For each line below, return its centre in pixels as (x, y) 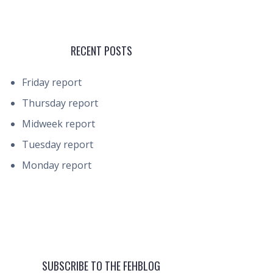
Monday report (57, 165)
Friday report (52, 82)
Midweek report (58, 124)
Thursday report (60, 103)
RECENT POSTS (101, 51)
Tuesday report (58, 144)
